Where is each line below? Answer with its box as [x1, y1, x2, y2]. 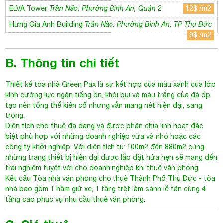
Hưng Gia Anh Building [9, 17, 85, 26]
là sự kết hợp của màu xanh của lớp [98, 77, 216, 86]
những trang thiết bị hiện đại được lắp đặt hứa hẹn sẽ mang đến [5, 150, 218, 159]
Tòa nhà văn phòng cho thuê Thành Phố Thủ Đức [33, 171, 197, 180]
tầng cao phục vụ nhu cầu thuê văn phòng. [5, 192, 146, 201]
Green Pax [62, 77, 98, 86]
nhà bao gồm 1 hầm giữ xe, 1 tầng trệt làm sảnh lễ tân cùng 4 [5, 182, 206, 190]
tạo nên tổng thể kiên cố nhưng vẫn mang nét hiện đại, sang [5, 98, 203, 107]
